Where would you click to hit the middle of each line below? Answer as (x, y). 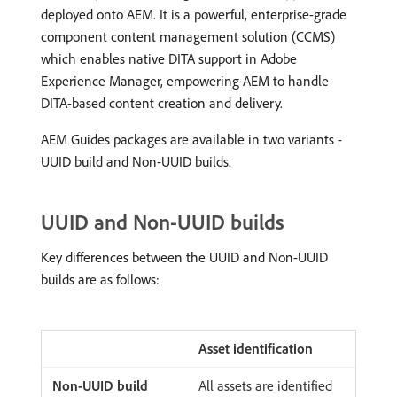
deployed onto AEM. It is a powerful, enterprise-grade (194, 14)
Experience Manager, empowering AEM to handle (185, 81)
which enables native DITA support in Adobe (169, 58)
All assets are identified (265, 385)
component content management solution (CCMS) (188, 36)
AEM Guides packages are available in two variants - (191, 139)
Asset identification (256, 348)
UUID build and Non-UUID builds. (136, 161)
